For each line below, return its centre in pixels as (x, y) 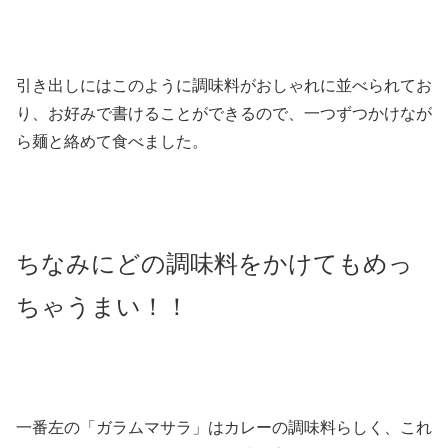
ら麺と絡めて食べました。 (112, 142)
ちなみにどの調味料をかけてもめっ (214, 263)
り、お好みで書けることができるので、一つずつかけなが (224, 114)
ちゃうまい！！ (102, 306)
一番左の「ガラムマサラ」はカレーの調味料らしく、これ (224, 427)
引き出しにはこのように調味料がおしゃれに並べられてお (224, 86)
